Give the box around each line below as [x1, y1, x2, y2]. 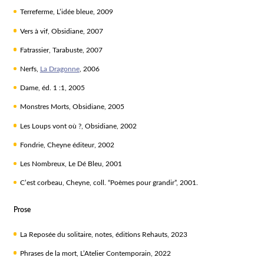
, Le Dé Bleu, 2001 [64, 160, 122, 167]
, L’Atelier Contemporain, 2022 [76, 249, 171, 257]
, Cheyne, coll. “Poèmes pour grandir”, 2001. [62, 179, 198, 187]
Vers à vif [19, 27, 48, 35]
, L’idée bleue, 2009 [52, 8, 113, 16]
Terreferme [19, 8, 53, 16]
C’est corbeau [19, 179, 62, 187]
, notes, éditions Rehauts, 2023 [91, 230, 187, 238]
